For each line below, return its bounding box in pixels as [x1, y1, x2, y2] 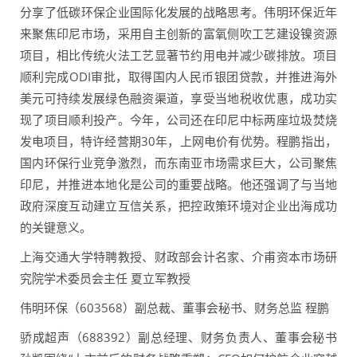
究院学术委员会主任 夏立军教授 [20, 270, 190, 287]
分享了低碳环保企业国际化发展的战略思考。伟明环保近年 [20, 4, 337, 21]
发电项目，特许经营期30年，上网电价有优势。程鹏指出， [20, 133, 337, 150]
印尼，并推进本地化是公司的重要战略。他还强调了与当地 [20, 176, 337, 193]
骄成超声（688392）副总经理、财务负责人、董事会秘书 [20, 329, 337, 346]
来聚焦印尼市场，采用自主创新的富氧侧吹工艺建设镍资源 [20, 25, 337, 42]
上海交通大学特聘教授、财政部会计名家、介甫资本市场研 [20, 249, 337, 265]
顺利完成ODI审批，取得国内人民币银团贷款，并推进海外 [20, 69, 337, 85]
